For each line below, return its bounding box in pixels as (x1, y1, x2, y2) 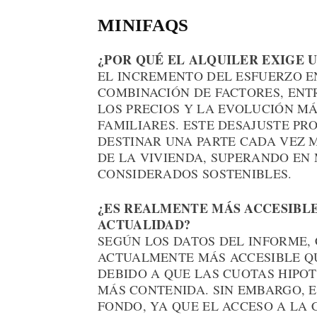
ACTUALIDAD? (98, 215, 191, 234)
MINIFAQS (98, 16, 189, 35)
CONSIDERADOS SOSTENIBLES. (98, 165, 292, 183)
